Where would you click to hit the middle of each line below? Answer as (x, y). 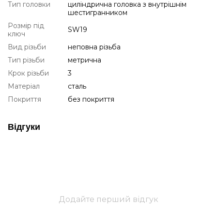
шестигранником (98, 12)
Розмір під (26, 25)
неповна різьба (94, 47)
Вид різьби (27, 47)
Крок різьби (28, 73)
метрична (85, 60)
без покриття (91, 99)
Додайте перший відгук (108, 199)
